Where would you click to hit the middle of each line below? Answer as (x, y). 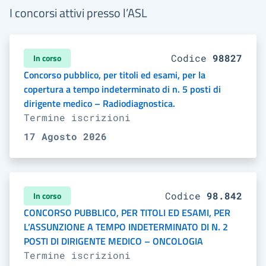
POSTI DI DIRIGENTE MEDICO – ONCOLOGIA (113, 241)
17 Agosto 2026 (65, 136)
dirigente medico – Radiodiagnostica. (99, 103)
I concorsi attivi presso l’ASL (78, 13)
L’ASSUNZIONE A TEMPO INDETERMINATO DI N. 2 (126, 227)
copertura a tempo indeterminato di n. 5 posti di (122, 89)
